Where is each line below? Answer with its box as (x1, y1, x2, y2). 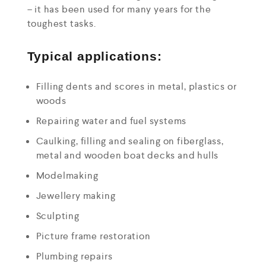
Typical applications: (27, 49, 162, 64)
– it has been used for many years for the (27, 2, 211, 15)
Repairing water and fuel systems (36, 114, 187, 127)
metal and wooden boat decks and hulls (36, 148, 219, 161)
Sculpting (36, 209, 80, 222)
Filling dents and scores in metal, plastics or (36, 80, 237, 93)
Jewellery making (36, 189, 116, 202)
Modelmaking (36, 169, 99, 182)
